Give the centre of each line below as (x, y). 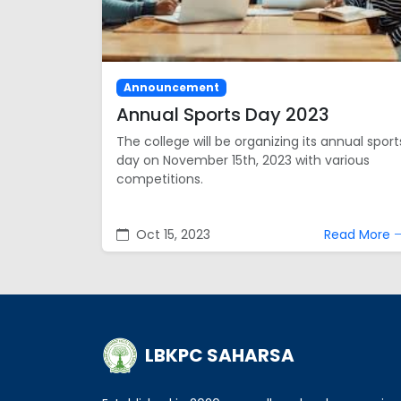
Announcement (171, 88)
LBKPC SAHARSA (220, 356)
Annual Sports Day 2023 (223, 115)
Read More (359, 235)
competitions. (160, 179)
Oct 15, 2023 (171, 235)
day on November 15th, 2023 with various (243, 161)
